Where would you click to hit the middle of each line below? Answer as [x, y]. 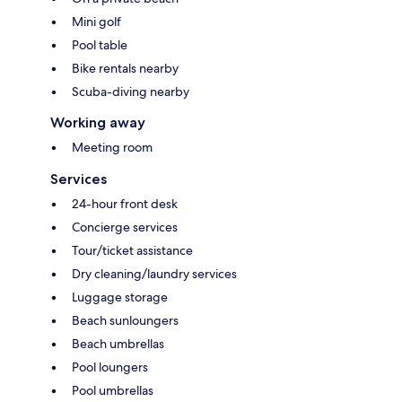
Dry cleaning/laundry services [154, 274]
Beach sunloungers [125, 321]
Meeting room [112, 148]
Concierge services [125, 227]
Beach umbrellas [118, 344]
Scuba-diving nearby [131, 92]
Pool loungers [110, 367]
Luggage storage [120, 297]
